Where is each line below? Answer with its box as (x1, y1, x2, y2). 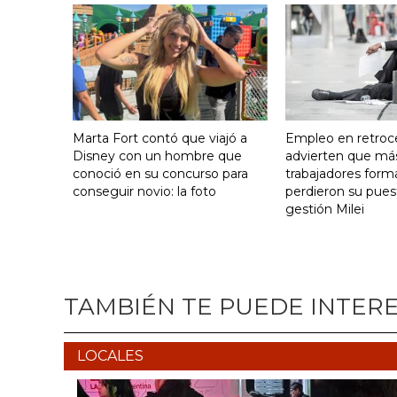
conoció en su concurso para (73, 165, 248, 182)
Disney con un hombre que (73, 147, 242, 164)
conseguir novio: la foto (73, 183, 216, 199)
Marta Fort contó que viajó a (73, 129, 247, 146)
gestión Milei (285, 200, 364, 217)
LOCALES (77, 346, 144, 364)
